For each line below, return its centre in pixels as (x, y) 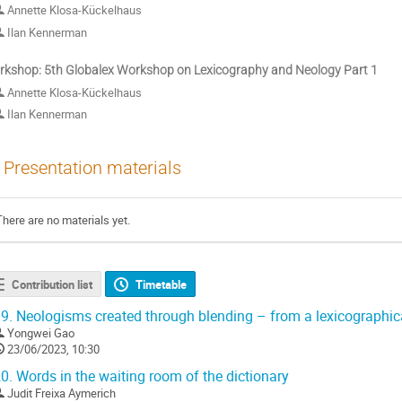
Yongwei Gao (41, 332)
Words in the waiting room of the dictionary (151, 376)
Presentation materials (92, 169)
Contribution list (52, 284)
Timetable (162, 284)
